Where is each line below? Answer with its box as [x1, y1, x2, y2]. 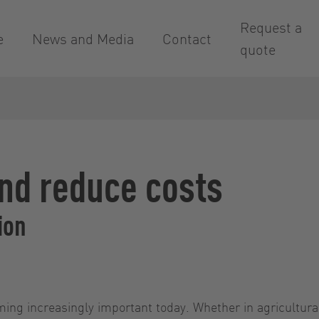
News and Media [32, 28, 134, 48]
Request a [240, 18, 302, 36]
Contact [162, 28, 211, 48]
